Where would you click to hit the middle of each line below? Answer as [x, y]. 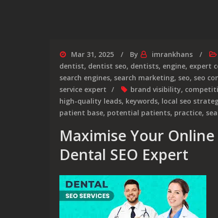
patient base [81, 113]
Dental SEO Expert [124, 154]
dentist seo [107, 66]
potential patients [139, 113]
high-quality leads [91, 101]
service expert [83, 89]
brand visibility [156, 89]
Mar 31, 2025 [92, 54]
